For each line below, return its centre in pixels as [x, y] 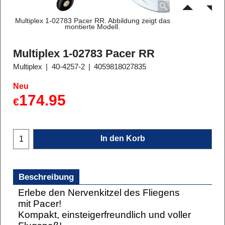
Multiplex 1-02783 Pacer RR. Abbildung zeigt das [92, 20]
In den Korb [123, 139]
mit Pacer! [40, 204]
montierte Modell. [93, 26]
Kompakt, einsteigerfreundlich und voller [104, 215]
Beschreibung [46, 177]
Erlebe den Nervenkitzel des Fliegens [99, 193]
